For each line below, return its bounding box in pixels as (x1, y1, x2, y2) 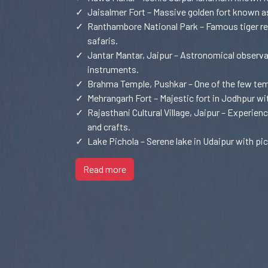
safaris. (87, 35, 118, 46)
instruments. (87, 63, 139, 75)
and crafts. (87, 121, 130, 132)
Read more (83, 163, 126, 175)
